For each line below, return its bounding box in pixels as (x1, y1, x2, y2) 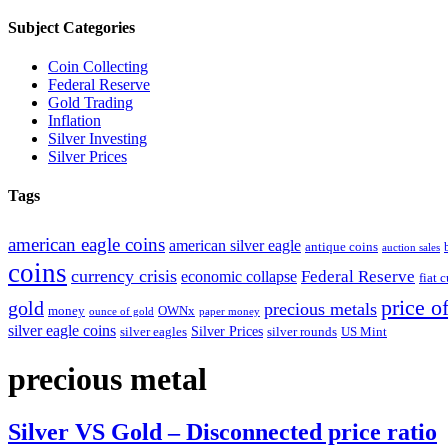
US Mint (341, 324, 387, 339)
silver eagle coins (8, 321, 116, 339)
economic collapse (181, 267, 297, 285)
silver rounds (267, 324, 337, 339)
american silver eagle (169, 236, 301, 254)
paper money (199, 305, 260, 317)
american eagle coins (8, 233, 165, 255)
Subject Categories (8, 18, 135, 36)
